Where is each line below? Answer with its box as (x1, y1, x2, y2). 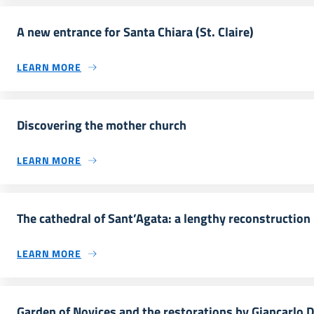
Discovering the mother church (17, 116, 186, 135)
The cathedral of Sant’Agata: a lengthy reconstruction (17, 209, 310, 228)
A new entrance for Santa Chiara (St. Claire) (17, 22, 254, 41)
